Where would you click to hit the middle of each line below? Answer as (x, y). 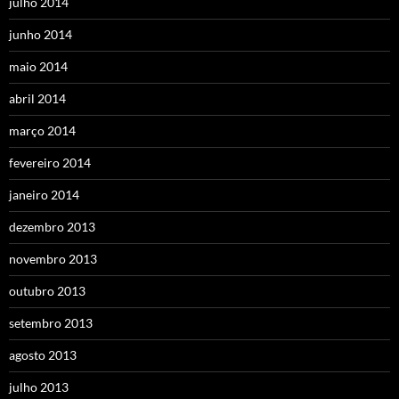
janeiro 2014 (44, 195)
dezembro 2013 (52, 227)
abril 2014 (37, 98)
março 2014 (42, 130)
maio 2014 (38, 66)
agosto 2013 (43, 355)
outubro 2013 (47, 291)
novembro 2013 (53, 259)
